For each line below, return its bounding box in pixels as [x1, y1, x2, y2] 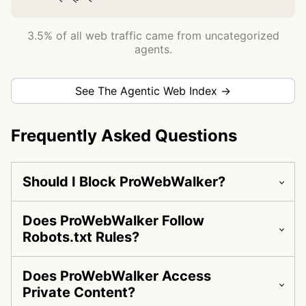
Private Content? [23, 284, 135, 301]
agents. [134, 42, 172, 57]
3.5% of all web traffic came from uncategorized [27, 29, 279, 43]
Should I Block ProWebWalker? [23, 173, 225, 191]
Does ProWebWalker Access [23, 268, 211, 285]
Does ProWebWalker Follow [23, 212, 204, 229]
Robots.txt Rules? [23, 229, 139, 246]
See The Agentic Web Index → [75, 84, 231, 98]
